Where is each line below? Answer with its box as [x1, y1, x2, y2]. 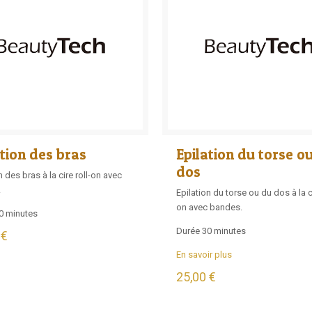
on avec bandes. [176, 201, 243, 212]
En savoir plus [176, 249, 233, 260]
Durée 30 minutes [176, 225, 247, 236]
